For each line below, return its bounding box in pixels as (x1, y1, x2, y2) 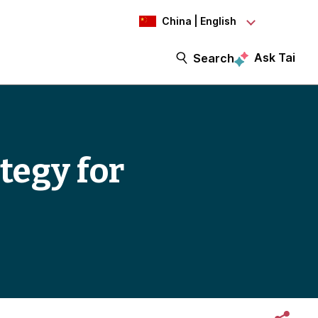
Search (193, 50, 234, 65)
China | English (162, 15, 236, 27)
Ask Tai (254, 50, 295, 65)
